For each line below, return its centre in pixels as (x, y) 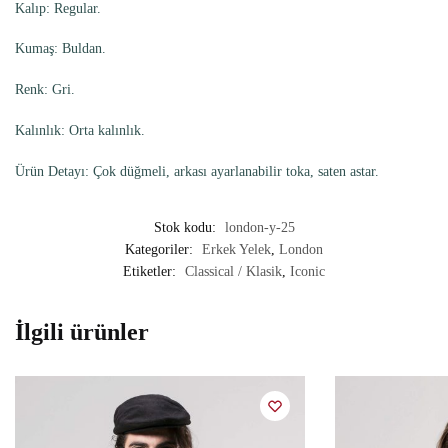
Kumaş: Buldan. (60, 49)
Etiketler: (151, 271)
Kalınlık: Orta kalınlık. (80, 131)
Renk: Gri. (45, 90)
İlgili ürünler (82, 331)
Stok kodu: (186, 227)
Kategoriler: (161, 249)
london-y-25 (259, 227)
